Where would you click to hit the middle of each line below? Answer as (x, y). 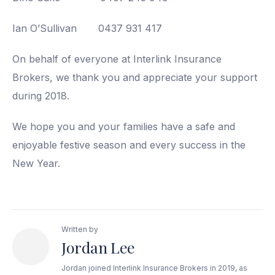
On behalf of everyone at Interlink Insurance (117, 59)
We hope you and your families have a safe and (124, 126)
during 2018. (41, 96)
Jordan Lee (99, 247)
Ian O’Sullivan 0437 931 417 (87, 28)
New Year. (36, 163)
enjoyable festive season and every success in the (129, 145)
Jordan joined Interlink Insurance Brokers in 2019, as (154, 268)
